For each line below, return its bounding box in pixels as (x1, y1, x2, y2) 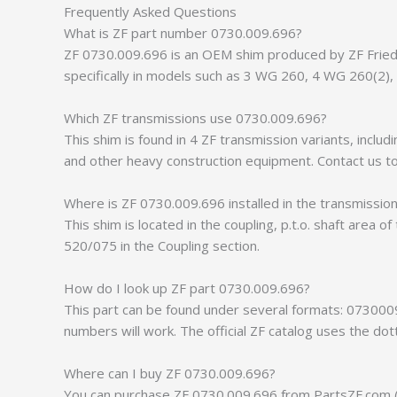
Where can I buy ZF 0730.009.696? (64, 364, 276, 382)
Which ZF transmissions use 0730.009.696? (64, 109, 327, 127)
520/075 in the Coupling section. (64, 237, 260, 254)
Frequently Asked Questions (64, 3, 237, 20)
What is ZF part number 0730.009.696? (64, 24, 302, 42)
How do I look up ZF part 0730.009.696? (64, 279, 310, 297)
